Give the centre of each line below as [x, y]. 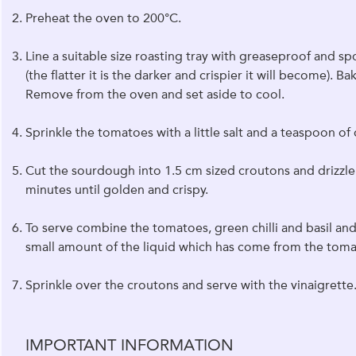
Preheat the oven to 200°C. [103, 18]
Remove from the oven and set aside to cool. [155, 95]
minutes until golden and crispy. [116, 190]
